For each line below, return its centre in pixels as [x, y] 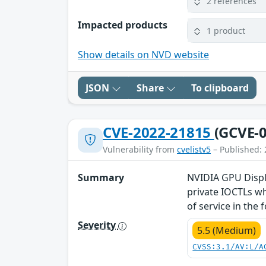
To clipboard [220, 88]
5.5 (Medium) [227, 231]
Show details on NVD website [143, 55]
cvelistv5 [194, 150]
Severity [98, 225]
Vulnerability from [140, 150]
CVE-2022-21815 [159, 132]
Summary [101, 178]
